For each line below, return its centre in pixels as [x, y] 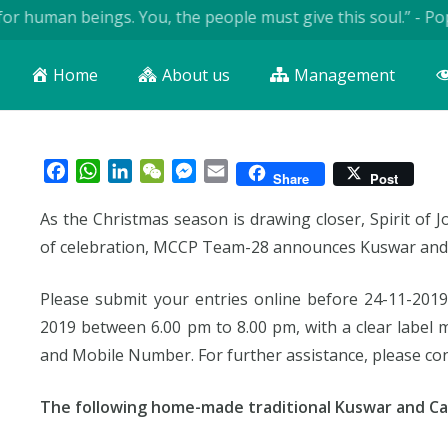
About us [196, 75]
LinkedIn [165, 170]
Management [345, 75]
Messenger [239, 170]
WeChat [194, 170]
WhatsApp [139, 170]
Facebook [104, 170]
